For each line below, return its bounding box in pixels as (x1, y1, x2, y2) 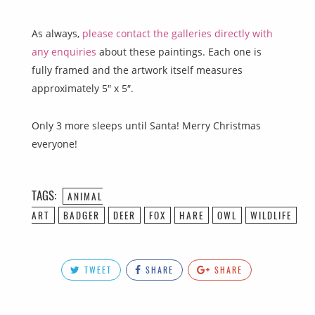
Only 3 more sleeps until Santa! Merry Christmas (32, 119, 261, 133)
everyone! (32, 137, 77, 151)
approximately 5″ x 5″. (32, 82, 134, 96)
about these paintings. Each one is (96, 45, 262, 59)
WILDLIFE (250, 208, 292, 223)
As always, (32, 27, 82, 41)
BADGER (63, 208, 100, 223)
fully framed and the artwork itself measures (32, 63, 243, 77)
